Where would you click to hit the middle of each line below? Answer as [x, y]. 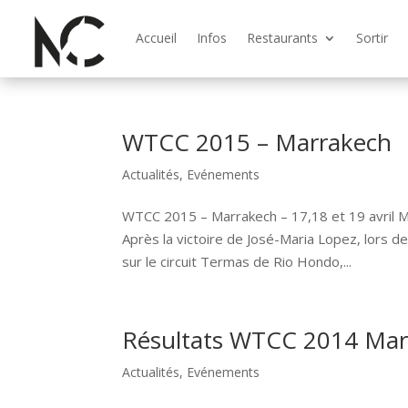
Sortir [372, 38]
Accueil [156, 38]
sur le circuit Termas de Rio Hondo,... [237, 261]
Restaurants [282, 38]
